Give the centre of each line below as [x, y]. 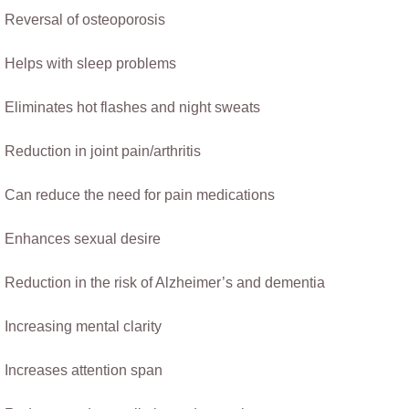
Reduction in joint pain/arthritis [103, 151]
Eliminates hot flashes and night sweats [154, 107]
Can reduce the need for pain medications [140, 195]
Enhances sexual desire [83, 239]
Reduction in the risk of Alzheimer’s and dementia [165, 283]
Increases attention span [84, 370]
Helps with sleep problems [90, 63]
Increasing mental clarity [83, 326]
